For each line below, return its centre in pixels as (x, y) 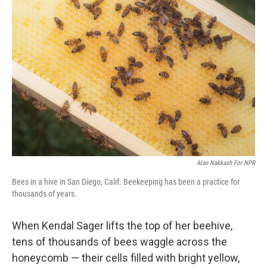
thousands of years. (44, 194)
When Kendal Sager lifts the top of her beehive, (122, 226)
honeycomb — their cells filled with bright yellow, (126, 258)
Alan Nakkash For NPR (226, 163)
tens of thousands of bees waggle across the (119, 242)
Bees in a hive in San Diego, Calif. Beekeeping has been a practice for (126, 182)
